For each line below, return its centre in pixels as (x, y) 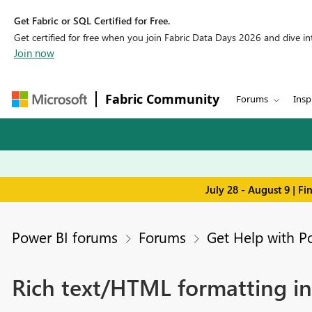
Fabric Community (162, 99)
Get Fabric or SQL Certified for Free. (92, 21)
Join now (34, 53)
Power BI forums (64, 237)
